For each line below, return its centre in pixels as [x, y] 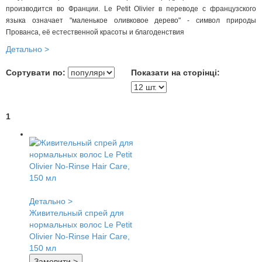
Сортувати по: [36, 73]
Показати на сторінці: [175, 73]
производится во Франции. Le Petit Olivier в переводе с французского [131, 9]
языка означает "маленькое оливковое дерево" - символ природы [131, 20]
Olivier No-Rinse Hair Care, [80, 236]
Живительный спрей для [77, 213]
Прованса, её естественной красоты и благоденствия [95, 32]
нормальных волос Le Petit [81, 225]
